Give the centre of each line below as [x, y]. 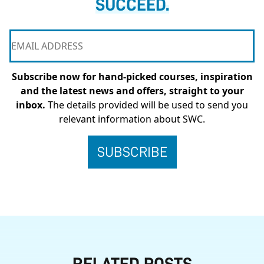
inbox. [31, 105]
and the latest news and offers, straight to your [132, 90]
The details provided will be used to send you [147, 105]
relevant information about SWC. [132, 119]
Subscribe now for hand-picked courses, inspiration [132, 76]
